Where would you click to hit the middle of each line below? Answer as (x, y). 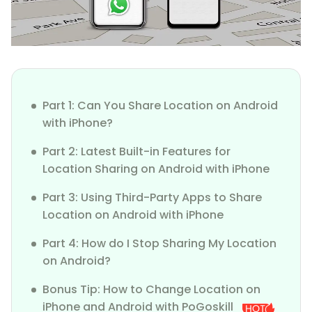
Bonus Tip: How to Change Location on (151, 290)
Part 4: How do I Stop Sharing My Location (159, 244)
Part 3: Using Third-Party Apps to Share (152, 198)
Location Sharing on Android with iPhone (156, 169)
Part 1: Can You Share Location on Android (160, 106)
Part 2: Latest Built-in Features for (136, 152)
